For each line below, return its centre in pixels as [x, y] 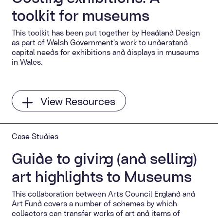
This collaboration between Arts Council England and [103, 194]
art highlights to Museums [102, 176]
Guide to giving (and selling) [104, 158]
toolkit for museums [81, 15]
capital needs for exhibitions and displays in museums [105, 52]
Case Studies [35, 136]
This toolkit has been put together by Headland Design [106, 33]
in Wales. [27, 62]
